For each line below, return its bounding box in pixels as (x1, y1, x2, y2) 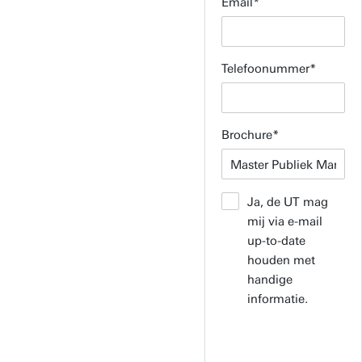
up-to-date (246, 234, 305, 248)
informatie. (246, 292, 308, 306)
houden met (246, 253, 315, 267)
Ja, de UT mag (246, 195, 328, 209)
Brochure (221, 128, 272, 142)
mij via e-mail (246, 214, 322, 229)
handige (246, 272, 293, 287)
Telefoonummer (221, 61, 309, 76)
